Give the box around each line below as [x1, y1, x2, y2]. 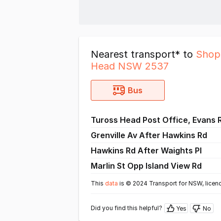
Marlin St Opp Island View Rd [91, 161, 202, 171]
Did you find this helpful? [91, 204, 162, 212]
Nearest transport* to [91, 48, 196, 60]
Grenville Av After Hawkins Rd [91, 130, 207, 140]
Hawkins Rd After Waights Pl [91, 146, 202, 155]
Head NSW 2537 [91, 60, 169, 72]
